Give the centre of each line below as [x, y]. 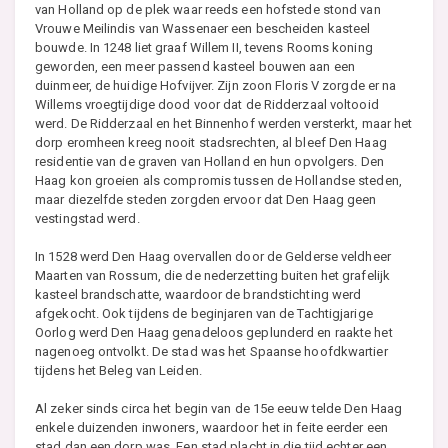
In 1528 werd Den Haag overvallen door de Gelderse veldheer [213, 256]
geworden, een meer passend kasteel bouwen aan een [195, 66]
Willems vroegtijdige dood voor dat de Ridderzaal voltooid [207, 104]
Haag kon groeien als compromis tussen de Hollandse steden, [218, 180]
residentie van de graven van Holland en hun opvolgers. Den [209, 161]
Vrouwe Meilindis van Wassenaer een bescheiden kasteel [203, 28]
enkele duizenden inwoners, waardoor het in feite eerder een [211, 427]
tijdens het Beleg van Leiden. [118, 370]
